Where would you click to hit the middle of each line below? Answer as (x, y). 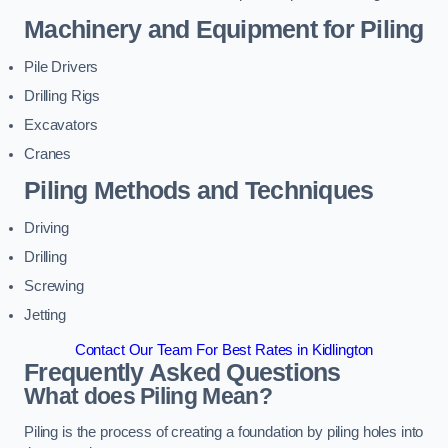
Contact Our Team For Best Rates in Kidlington (224, 350)
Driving (46, 227)
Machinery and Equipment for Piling (224, 30)
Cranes (48, 153)
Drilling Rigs (62, 95)
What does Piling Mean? (148, 396)
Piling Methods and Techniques (199, 191)
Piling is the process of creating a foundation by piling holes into (224, 431)
